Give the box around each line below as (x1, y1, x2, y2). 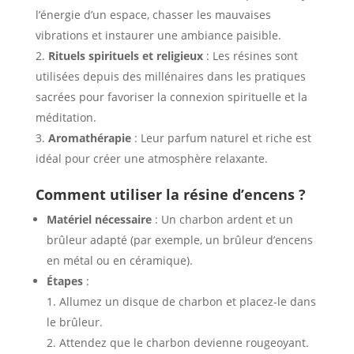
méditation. (35, 110, 96, 126)
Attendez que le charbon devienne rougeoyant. (58, 335, 309, 351)
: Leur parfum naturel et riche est (130, 130, 311, 146)
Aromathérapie (47, 130, 131, 146)
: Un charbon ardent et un (151, 212, 293, 228)
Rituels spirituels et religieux (47, 48, 203, 64)
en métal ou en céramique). (46, 253, 193, 269)
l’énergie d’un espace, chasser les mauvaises (35, 7, 271, 23)
